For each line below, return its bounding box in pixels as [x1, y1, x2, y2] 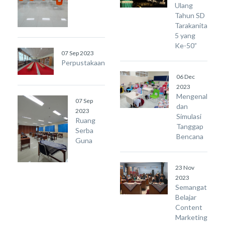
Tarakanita [175, 21, 207, 30]
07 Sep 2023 [61, 49, 94, 57]
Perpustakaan [61, 58, 105, 67]
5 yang [175, 31, 195, 40]
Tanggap [176, 122, 203, 131]
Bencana [176, 132, 203, 141]
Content [175, 203, 202, 211]
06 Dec [176, 73, 195, 80]
